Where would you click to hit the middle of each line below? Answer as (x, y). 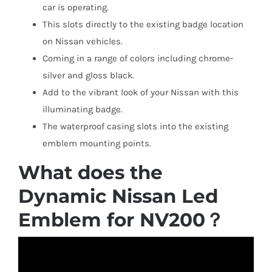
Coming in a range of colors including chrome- (138, 58)
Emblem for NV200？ (121, 219)
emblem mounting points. (97, 143)
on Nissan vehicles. (82, 41)
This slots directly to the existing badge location (143, 24)
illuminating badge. (82, 109)
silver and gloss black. (88, 75)
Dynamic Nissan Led (118, 196)
